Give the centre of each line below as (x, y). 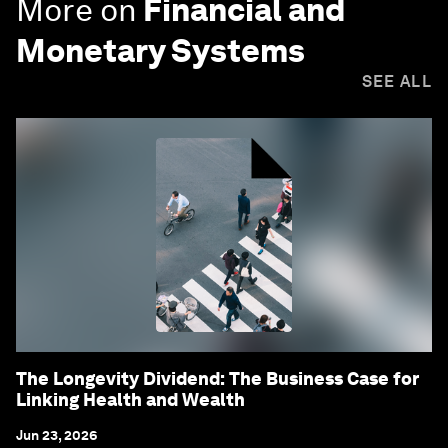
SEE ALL (396, 81)
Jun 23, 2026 (57, 434)
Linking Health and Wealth (130, 399)
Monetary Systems (160, 50)
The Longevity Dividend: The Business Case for (217, 378)
